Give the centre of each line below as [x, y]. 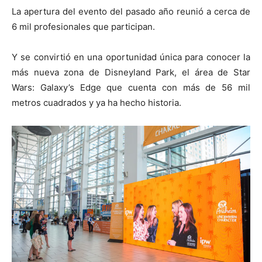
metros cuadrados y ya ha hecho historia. [96, 103]
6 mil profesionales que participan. [83, 27]
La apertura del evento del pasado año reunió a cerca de [131, 12]
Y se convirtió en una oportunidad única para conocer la [131, 57]
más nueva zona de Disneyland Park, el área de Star [131, 73]
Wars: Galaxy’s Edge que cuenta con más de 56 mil [131, 88]
